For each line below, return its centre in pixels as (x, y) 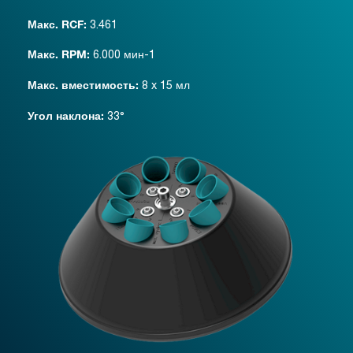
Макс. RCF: (57, 26)
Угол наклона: (66, 118)
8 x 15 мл (164, 85)
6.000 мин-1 (123, 55)
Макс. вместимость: (83, 87)
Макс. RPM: (59, 56)
